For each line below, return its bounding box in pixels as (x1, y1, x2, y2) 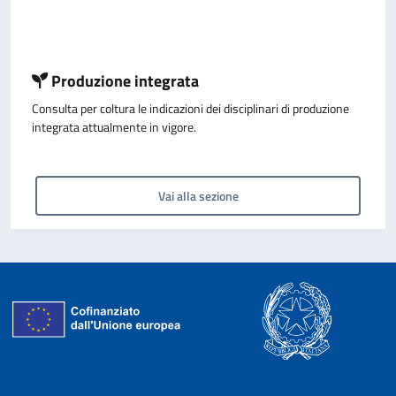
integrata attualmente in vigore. (32, 118, 196, 137)
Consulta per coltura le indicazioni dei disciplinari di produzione (32, 99, 349, 118)
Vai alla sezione (157, 187, 239, 206)
